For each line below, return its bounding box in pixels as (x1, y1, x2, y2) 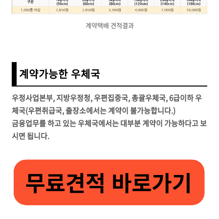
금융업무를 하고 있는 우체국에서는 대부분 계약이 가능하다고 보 (12, 118, 207, 129)
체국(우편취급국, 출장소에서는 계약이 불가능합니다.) (12, 105, 175, 116)
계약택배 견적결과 (85, 21, 134, 30)
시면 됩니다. (12, 131, 51, 142)
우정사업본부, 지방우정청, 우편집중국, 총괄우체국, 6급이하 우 (12, 92, 202, 104)
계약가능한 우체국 (19, 66, 100, 82)
